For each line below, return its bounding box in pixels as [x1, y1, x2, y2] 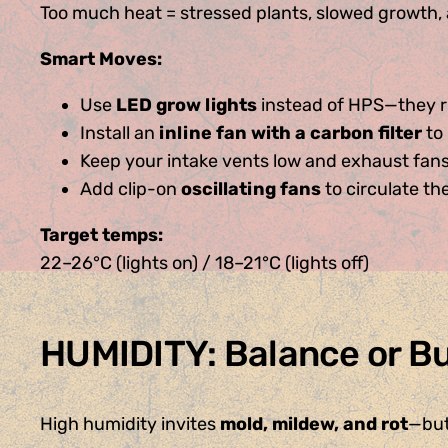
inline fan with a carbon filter [159, 122, 422, 145]
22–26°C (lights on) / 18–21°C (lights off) [40, 252, 369, 275]
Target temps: [40, 224, 163, 247]
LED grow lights [116, 94, 257, 117]
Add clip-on [80, 178, 181, 201]
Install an [80, 122, 159, 145]
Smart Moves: [40, 48, 162, 71]
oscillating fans [181, 178, 321, 201]
